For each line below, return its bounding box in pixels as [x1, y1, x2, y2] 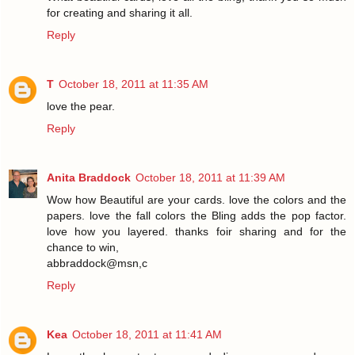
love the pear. [47, 99, 115, 113]
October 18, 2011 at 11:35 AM [59, 77, 208, 90]
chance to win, [47, 240, 119, 254]
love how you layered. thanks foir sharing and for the [47, 224, 346, 238]
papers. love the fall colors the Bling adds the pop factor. [47, 208, 346, 222]
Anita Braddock [47, 170, 131, 184]
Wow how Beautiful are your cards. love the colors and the [47, 193, 346, 206]
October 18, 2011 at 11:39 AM [136, 170, 285, 184]
